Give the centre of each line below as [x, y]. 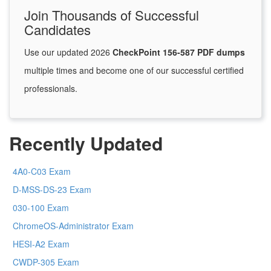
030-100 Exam [41, 208]
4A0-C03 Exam [42, 171]
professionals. [51, 89]
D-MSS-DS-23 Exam [52, 190]
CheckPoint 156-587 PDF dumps [179, 52]
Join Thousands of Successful [112, 15]
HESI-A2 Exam [41, 244]
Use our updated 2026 [68, 52]
